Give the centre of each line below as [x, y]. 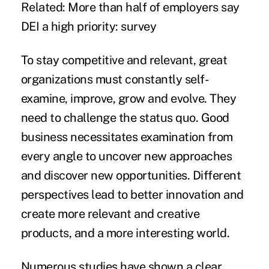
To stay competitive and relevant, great [124, 60]
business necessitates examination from [127, 137]
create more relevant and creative [110, 214]
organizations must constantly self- [115, 80]
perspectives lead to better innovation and [132, 195]
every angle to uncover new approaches [126, 156]
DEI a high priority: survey [89, 27]
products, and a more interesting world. [125, 233]
